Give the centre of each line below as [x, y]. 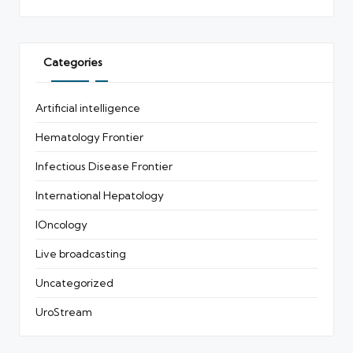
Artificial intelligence [88, 108]
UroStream [64, 312]
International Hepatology [100, 196]
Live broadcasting [81, 254]
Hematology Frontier [89, 137]
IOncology [61, 225]
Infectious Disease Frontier [104, 167]
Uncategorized [74, 283]
